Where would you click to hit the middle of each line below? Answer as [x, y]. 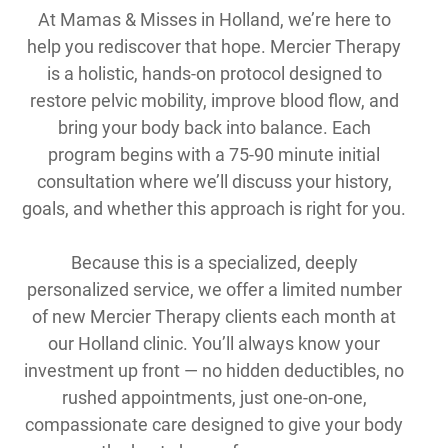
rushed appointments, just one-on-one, [214, 397]
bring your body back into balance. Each [214, 127]
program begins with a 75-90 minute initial [214, 154]
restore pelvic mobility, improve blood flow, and [214, 100]
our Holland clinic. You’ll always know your [214, 343]
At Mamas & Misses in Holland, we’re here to [214, 19]
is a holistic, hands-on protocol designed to [214, 73]
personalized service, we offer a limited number [214, 289]
